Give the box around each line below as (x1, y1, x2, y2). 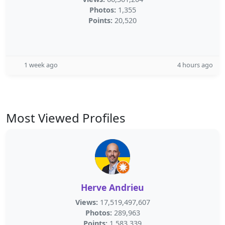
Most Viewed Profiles (6, 109, 126, 126)
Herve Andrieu (81, 181, 144, 193)
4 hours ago (177, 60, 213, 69)
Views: (75, 197, 98, 207)
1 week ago (24, 60, 58, 69)
